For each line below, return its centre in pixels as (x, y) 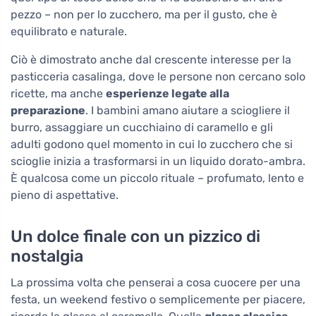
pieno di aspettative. (65, 195)
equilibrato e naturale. (69, 32)
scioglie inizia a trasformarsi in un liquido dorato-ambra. (158, 162)
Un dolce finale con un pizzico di (135, 237)
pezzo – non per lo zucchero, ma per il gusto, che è (144, 15)
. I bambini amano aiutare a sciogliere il (188, 111)
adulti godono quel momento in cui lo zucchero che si (152, 145)
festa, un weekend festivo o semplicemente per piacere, (158, 300)
